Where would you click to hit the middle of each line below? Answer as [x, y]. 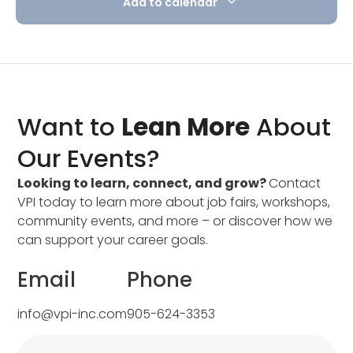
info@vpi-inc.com [72, 314]
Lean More [186, 127]
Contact [295, 184]
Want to [70, 127]
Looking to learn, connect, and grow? [143, 184]
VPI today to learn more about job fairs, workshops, [174, 203]
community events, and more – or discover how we [175, 221]
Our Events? [89, 159]
